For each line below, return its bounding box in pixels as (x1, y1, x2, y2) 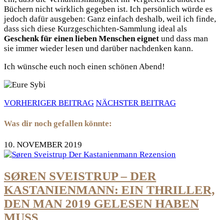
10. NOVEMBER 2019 (4, 139, 82, 149)
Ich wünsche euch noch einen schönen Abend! (4, 61, 165, 71)
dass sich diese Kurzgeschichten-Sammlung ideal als (4, 24, 187, 33)
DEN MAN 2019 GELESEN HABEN (4, 197, 199, 211)
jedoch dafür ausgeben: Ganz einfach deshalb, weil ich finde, (4, 14, 216, 24)
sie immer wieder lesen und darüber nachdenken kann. (4, 43, 193, 53)
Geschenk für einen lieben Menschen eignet (4, 33, 159, 43)
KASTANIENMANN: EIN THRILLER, (4, 183, 215, 197)
